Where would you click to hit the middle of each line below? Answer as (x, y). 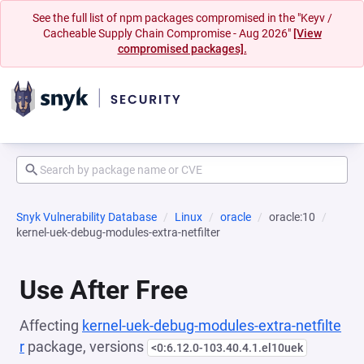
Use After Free (104, 290)
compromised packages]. (182, 49)
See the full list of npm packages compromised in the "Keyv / (182, 18)
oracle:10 (292, 217)
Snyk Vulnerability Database (87, 217)
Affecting (51, 325)
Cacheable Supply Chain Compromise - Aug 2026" (168, 33)
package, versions (86, 347)
